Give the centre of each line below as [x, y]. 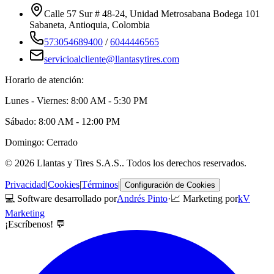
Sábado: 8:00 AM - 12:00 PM [62, 122]
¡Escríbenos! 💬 [35, 224]
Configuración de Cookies [170, 185]
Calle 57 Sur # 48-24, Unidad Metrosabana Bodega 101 [152, 14]
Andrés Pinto [142, 199]
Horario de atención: [44, 80]
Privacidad [25, 185]
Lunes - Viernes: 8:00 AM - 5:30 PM [76, 101]
